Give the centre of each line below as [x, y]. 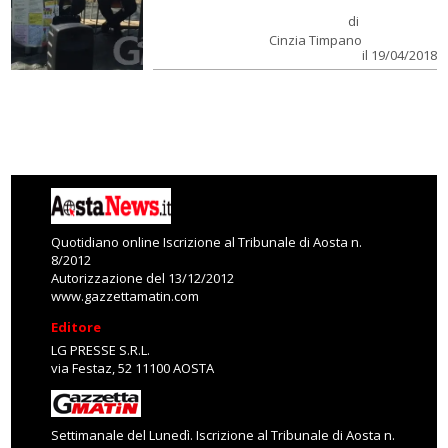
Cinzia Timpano [315, 40]
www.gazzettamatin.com [125, 296]
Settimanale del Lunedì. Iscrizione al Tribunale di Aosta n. [223, 435]
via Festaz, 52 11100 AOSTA [133, 368]
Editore [76, 327]
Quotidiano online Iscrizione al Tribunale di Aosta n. [207, 242]
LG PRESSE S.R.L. [101, 350]
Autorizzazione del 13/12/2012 [143, 278]
